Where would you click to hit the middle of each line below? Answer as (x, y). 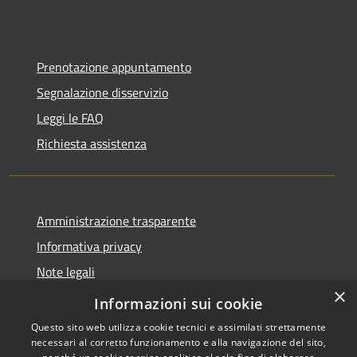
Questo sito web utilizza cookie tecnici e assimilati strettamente (178, 327)
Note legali (66, 272)
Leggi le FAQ (70, 118)
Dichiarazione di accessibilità (114, 298)
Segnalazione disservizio (102, 93)
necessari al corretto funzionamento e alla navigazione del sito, (178, 342)
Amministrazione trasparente (116, 221)
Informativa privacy (89, 247)
